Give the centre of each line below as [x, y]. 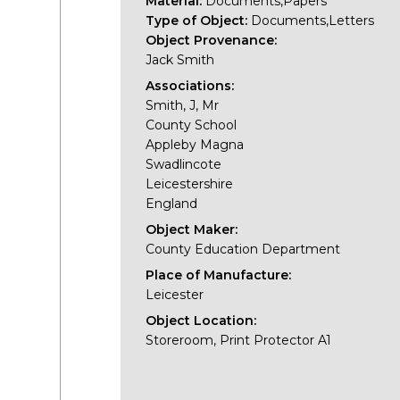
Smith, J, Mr [183, 105]
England [172, 203]
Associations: [190, 85]
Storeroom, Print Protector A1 [239, 340]
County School [192, 125]
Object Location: [201, 320]
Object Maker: [192, 229]
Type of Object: [199, 20]
